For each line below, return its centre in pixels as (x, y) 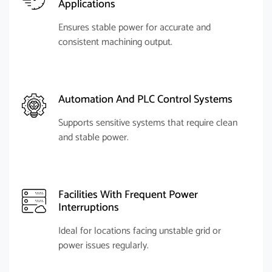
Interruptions (89, 208)
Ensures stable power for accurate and (134, 28)
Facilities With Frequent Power (128, 195)
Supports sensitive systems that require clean (148, 123)
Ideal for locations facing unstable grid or (140, 231)
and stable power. (93, 138)
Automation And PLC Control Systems (145, 100)
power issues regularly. (104, 246)
